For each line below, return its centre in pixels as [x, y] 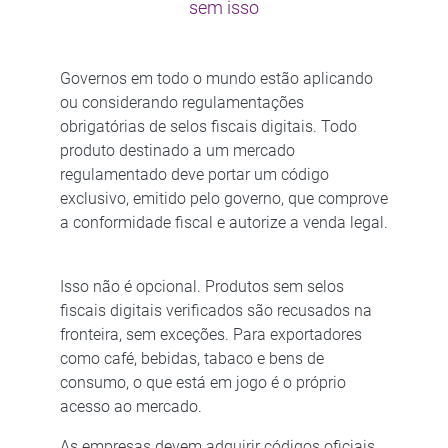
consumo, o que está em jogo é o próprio [202, 382]
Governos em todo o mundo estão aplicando [216, 78]
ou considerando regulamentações [181, 102]
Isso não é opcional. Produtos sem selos [201, 286]
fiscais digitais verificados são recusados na [215, 310]
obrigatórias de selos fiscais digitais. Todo [208, 126]
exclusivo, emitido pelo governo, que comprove [223, 198]
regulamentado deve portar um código [194, 174]
